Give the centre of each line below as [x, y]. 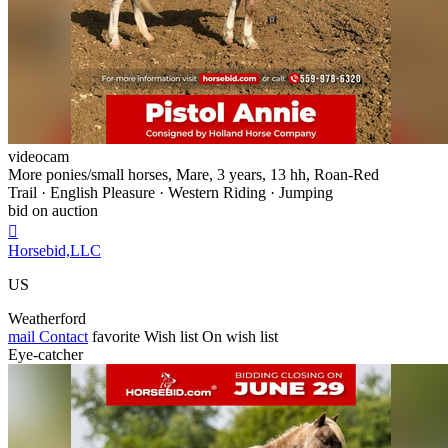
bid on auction [53, 210]
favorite [116, 336]
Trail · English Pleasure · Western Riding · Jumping [170, 192]
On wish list [240, 336]
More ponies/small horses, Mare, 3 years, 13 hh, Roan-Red [193, 174]
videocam [38, 156]
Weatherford [47, 318]
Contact [61, 336]
